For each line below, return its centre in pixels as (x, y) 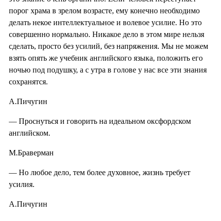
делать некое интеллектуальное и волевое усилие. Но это (105, 22)
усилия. (22, 184)
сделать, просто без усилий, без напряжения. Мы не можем (109, 46)
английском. (30, 133)
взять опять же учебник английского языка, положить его (106, 58)
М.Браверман (31, 152)
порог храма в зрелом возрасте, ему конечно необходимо (104, 10)
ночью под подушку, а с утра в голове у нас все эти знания (108, 70)
